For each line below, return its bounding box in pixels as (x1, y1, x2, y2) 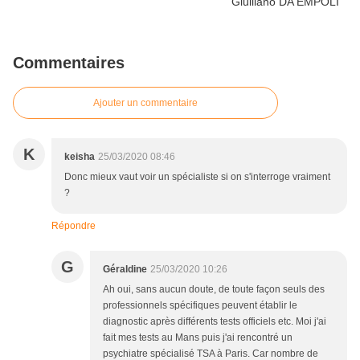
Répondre (51, 220, 96, 232)
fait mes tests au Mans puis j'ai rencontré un (103, 332, 292, 344)
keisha (64, 151, 95, 163)
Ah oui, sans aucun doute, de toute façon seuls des (103, 284, 325, 296)
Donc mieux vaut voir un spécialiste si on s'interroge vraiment (64, 171, 330, 183)
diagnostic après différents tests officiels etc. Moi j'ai (103, 316, 326, 328)
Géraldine (103, 264, 147, 276)
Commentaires (13, 54, 125, 72)
